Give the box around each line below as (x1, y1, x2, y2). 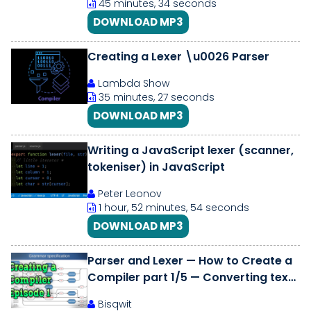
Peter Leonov (95, 187, 162, 201)
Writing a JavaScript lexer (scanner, (87, 142, 294, 158)
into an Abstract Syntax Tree (87, 286, 251, 302)
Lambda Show (95, 76, 169, 90)
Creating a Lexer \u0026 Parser (87, 49, 269, 65)
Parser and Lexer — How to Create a (87, 253, 292, 269)
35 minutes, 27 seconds (96, 90, 215, 104)
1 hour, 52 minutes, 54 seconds (96, 201, 249, 215)
